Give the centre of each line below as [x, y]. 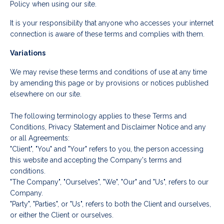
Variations [28, 53]
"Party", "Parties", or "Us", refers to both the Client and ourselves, [110, 204]
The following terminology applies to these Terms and [98, 116]
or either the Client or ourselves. [62, 215]
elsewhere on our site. [46, 94]
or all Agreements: [40, 138]
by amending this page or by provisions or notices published [109, 83]
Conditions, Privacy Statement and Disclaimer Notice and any [108, 127]
